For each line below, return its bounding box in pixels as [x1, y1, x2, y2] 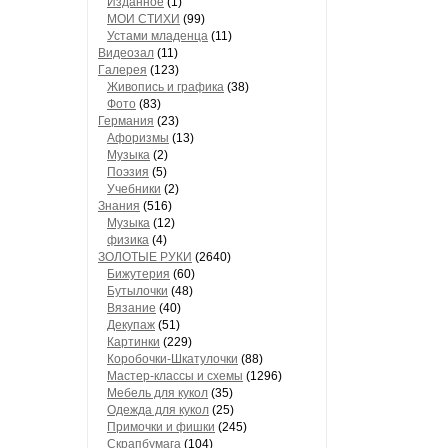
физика [107, 233, 149, 247]
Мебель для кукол [107, 386, 208, 400]
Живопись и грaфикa [107, 80, 224, 94]
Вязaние [107, 301, 156, 315]
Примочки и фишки [107, 420, 215, 434]
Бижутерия [107, 267, 170, 281]
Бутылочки [107, 284, 168, 298]
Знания [98, 199, 140, 213]
